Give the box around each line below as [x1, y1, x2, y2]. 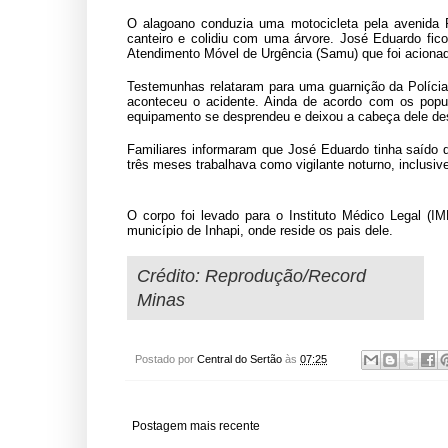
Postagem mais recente [132, 418, 260, 433]
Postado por [135, 352, 197, 365]
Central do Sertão [197, 352, 282, 365]
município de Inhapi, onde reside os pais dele [127, 222, 389, 238]
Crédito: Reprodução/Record [137, 265, 366, 286]
